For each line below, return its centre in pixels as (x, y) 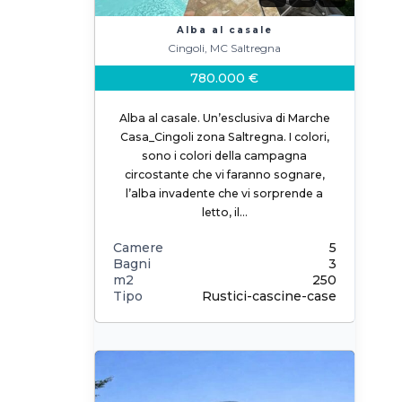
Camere (138, 248)
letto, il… (224, 212)
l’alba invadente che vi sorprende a (225, 193)
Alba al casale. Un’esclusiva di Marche (224, 118)
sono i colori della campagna (225, 156)
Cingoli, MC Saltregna (225, 48)
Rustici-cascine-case (269, 296)
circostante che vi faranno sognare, (224, 175)
